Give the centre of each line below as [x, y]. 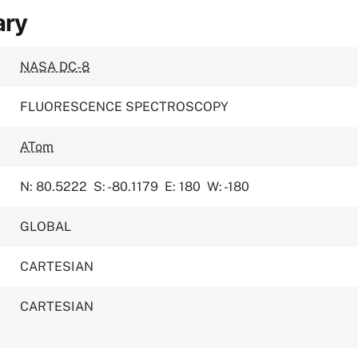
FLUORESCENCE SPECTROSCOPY [125, 107]
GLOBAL [46, 227]
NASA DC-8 [55, 67]
